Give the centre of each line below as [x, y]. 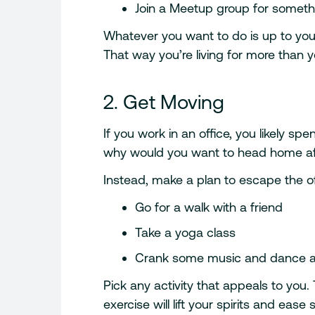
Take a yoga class [186, 233]
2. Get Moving [164, 102]
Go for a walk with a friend [209, 207]
